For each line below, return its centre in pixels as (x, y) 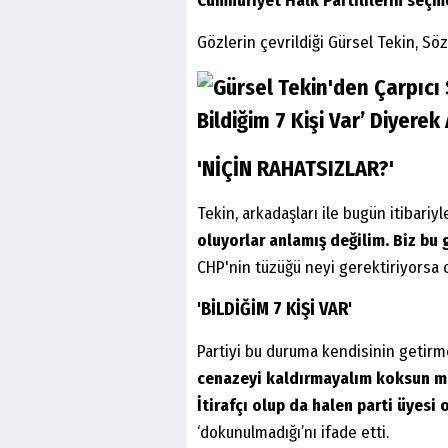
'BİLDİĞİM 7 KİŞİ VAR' (274, 309)
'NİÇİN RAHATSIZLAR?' (295, 169)
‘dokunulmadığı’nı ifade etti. (293, 433)
